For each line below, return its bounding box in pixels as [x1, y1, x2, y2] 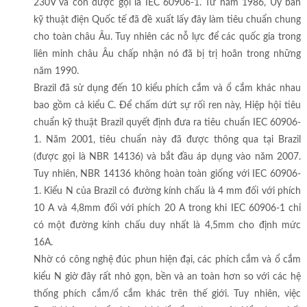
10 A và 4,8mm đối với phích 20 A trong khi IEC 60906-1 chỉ [33, 203, 302, 213]
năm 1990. [33, 66, 79, 76]
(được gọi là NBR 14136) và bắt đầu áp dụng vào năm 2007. [33, 151, 302, 162]
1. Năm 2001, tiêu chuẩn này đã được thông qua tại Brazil [33, 134, 302, 145]
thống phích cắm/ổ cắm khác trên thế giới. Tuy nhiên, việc [33, 288, 302, 299]
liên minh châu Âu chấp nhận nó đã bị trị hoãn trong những [33, 49, 302, 59]
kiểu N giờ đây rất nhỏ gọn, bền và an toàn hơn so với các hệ [33, 271, 302, 282]
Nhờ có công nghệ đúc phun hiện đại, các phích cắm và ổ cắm [33, 254, 302, 265]
